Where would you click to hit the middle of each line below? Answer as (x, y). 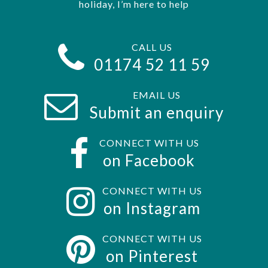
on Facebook (149, 161)
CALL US (152, 47)
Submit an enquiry (156, 113)
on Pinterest (152, 256)
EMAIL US (156, 95)
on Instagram (152, 208)
